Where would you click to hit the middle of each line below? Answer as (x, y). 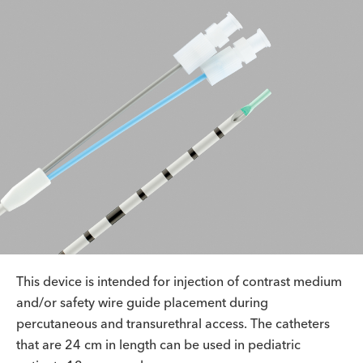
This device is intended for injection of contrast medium (179, 281)
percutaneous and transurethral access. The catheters (173, 323)
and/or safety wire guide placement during (142, 302)
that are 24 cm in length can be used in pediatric (158, 344)
